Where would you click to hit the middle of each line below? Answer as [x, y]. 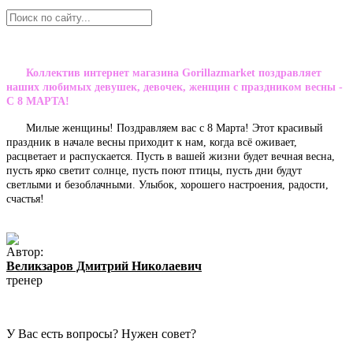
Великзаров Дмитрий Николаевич [104, 266]
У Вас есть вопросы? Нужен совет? [101, 333]
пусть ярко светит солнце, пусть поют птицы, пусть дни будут [154, 170]
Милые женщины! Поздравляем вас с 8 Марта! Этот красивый [175, 127]
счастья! [25, 198]
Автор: [25, 251]
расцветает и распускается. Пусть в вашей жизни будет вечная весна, [171, 156]
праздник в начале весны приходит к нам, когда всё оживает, [152, 141]
